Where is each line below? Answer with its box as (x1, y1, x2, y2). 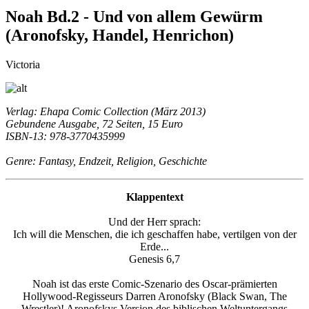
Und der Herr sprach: (108, 215, 201, 228)
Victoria (6, 58, 40, 70)
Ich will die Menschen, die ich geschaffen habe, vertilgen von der (12, 228, 297, 240)
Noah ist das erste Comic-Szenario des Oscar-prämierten (32, 277, 277, 290)
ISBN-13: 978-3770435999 (6, 130, 125, 142)
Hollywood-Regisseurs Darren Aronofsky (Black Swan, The (22, 290, 287, 302)
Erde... (140, 240, 169, 252)
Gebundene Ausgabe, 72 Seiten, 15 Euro (6, 117, 183, 130)
